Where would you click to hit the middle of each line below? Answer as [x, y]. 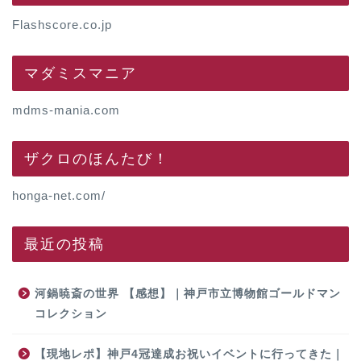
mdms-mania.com [66, 110]
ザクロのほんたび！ [97, 158]
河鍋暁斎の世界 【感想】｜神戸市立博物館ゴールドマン [188, 293]
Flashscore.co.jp [62, 24]
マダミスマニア [81, 72]
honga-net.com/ [59, 195]
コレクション [71, 313]
